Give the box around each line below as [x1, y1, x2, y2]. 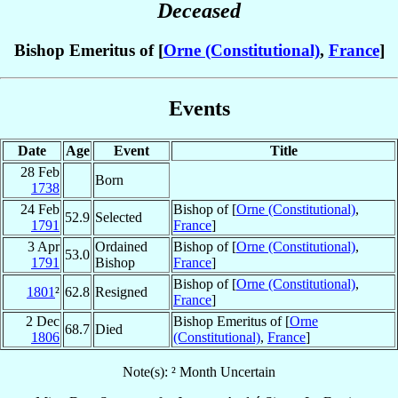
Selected [95, 209, 142, 225]
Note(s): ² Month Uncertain [123, 363, 275, 379]
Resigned [95, 283, 147, 299]
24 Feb [20, 201, 60, 217]
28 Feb [20, 163, 60, 179]
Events [168, 96, 230, 120]
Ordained [95, 238, 147, 254]
